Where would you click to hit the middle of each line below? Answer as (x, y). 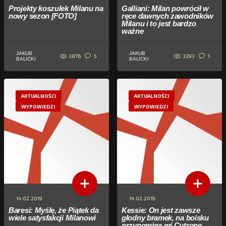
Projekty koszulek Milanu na (56, 8)
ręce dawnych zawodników (168, 16)
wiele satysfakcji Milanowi (52, 218)
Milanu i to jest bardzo (159, 23)
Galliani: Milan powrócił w (165, 8)
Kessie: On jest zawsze (161, 210)
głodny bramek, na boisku (165, 218)
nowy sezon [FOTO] (43, 16)
